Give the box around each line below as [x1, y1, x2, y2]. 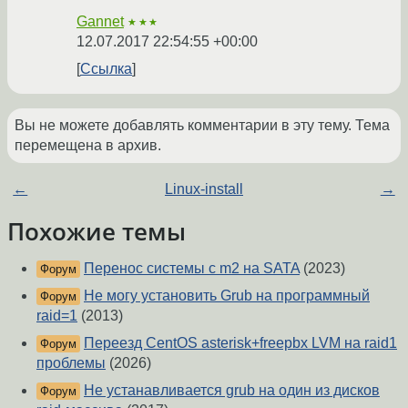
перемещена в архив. [15, 138, 161, 154]
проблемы [36, 355, 106, 372]
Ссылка [80, 61, 132, 77]
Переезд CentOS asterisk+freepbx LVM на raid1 [84, 335, 397, 352]
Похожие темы [7, 216, 186, 248]
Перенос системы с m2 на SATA [84, 260, 300, 277]
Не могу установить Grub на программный [84, 288, 370, 304]
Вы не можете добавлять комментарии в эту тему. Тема [15, 117, 390, 134]
